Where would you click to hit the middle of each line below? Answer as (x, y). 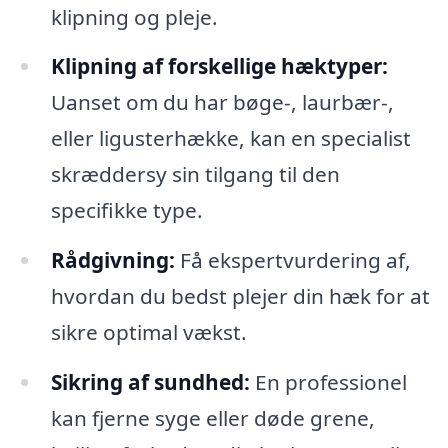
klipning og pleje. (134, 16)
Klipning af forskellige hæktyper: (219, 66)
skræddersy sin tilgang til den (195, 174)
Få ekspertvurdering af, (292, 260)
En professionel (328, 382)
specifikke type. (126, 210)
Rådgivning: (112, 260)
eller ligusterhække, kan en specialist (230, 138)
